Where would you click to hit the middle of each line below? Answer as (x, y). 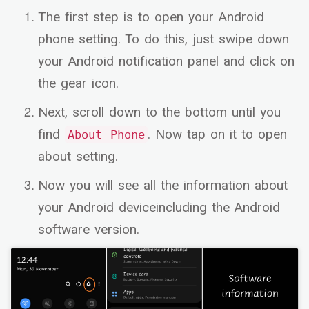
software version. (89, 230)
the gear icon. (78, 84)
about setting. (78, 157)
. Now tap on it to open (217, 135)
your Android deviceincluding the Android (159, 208)
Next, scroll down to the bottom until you (159, 113)
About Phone (106, 135)
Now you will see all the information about (163, 186)
